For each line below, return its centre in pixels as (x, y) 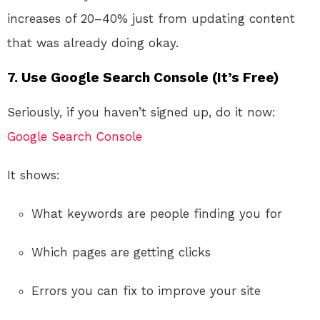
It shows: (34, 175)
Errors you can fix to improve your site (146, 290)
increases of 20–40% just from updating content (151, 18)
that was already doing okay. (93, 42)
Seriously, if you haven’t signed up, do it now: (141, 112)
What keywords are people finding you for (157, 213)
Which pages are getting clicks (121, 252)
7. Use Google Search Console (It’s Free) (143, 77)
